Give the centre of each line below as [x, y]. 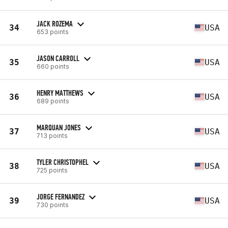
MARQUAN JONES [59, 127]
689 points [53, 101]
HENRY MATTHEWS [60, 93]
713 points [52, 135]
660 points [53, 66]
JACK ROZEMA [55, 23]
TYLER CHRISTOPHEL [63, 162]
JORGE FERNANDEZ [61, 196]
